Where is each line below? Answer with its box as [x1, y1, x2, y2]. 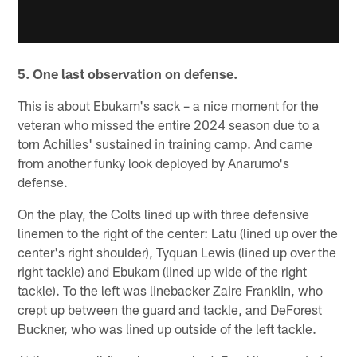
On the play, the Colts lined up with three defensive [18, 206, 310, 222]
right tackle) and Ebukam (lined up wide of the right [18, 263, 308, 280]
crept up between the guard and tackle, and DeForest [18, 301, 323, 318]
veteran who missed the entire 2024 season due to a [18, 116, 320, 133]
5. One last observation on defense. [18, 65, 238, 82]
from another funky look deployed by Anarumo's [18, 155, 290, 171]
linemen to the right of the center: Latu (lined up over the [18, 225, 339, 241]
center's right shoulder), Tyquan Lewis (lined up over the [18, 244, 337, 261]
